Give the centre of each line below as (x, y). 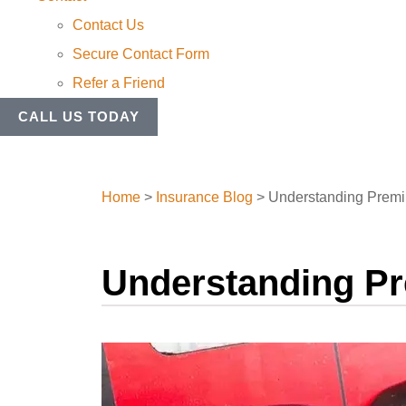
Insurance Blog (204, 198)
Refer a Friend (119, 83)
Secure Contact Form (141, 54)
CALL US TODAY (79, 117)
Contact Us (108, 25)
